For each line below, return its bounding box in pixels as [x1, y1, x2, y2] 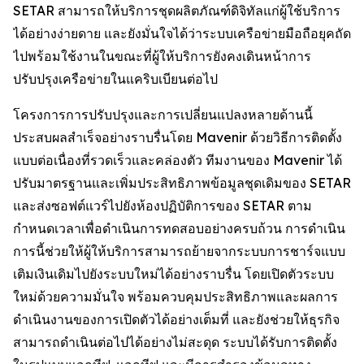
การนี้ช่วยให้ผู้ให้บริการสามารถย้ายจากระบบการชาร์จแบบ [13, 243, 345, 259]
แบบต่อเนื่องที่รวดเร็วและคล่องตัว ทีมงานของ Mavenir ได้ [13, 152, 342, 168]
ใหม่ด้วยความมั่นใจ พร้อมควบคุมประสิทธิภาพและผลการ [13, 288, 338, 305]
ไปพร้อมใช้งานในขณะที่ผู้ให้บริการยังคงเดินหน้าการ [13, 48, 311, 64]
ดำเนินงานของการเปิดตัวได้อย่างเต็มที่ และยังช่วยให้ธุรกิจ [13, 311, 340, 327]
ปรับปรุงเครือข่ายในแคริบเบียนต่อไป [13, 71, 218, 87]
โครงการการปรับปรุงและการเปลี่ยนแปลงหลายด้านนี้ [13, 106, 313, 123]
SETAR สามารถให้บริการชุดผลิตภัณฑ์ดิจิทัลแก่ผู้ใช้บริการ [13, 2, 340, 19]
